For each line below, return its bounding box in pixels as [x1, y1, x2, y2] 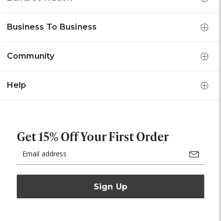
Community [6, 51, 54, 61]
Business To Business [6, 22, 97, 32]
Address [17, 153, 42, 163]
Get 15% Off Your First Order [17, 128, 169, 145]
